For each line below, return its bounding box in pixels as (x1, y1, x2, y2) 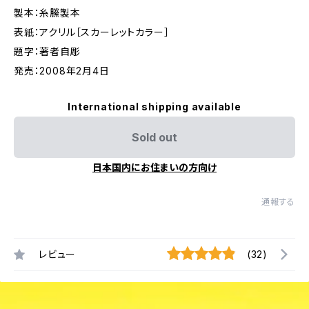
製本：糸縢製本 (14, 7, 81, 19)
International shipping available (68, 101, 241, 112)
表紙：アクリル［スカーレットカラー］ (14, 26, 170, 38)
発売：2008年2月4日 (14, 65, 110, 77)
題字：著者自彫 (14, 46, 81, 57)
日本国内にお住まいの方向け (92, 161, 217, 173)
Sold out (132, 130, 177, 144)
